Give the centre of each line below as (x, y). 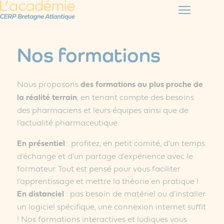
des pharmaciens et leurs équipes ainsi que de (102, 109)
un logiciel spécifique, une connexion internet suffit (111, 206)
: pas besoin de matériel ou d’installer (134, 193)
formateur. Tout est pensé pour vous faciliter (98, 168)
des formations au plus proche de (141, 84)
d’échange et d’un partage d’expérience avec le (105, 155)
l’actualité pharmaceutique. (68, 122)
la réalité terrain (47, 97)
